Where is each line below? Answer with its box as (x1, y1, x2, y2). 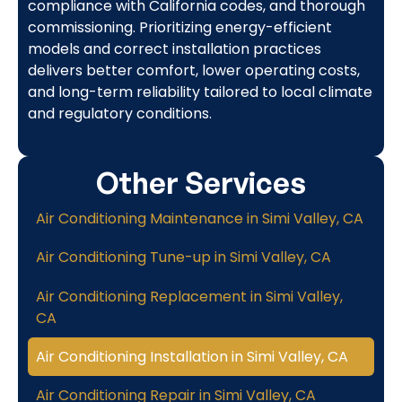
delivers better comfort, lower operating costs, (27, 59, 360, 81)
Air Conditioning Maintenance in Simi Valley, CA (36, 208, 364, 230)
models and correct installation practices (27, 38, 321, 59)
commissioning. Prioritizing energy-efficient (27, 16, 332, 38)
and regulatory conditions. (27, 102, 212, 124)
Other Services (96, 164, 306, 201)
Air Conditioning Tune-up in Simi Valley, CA (36, 247, 332, 268)
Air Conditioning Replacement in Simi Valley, (36, 285, 344, 307)
